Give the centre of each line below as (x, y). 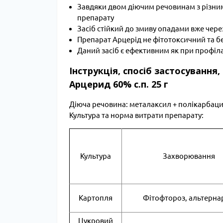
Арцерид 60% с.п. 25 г (119, 84)
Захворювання (189, 156)
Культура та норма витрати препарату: (136, 115)
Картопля (96, 198)
